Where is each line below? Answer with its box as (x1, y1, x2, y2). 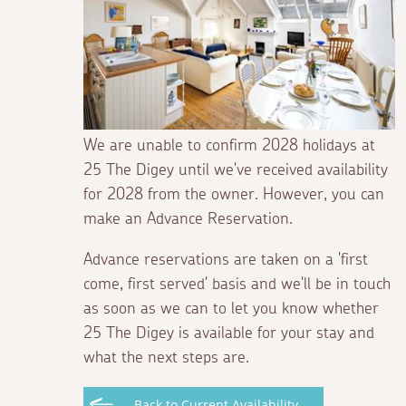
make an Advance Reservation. (83, 211, 293, 228)
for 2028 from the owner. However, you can (83, 187, 384, 204)
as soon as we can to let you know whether (83, 301, 379, 318)
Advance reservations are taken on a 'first (83, 252, 368, 269)
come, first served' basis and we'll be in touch (83, 276, 391, 294)
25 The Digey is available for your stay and (83, 325, 374, 343)
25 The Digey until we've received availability (83, 162, 388, 179)
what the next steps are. (83, 350, 249, 367)
